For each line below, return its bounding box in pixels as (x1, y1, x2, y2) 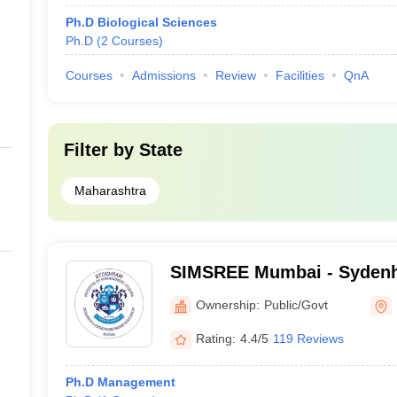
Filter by (63, 140, 139, 160)
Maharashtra (74, 183, 146, 198)
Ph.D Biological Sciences (65, 15, 217, 29)
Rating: (195, 331, 236, 346)
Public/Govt (263, 297, 328, 312)
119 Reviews (272, 331, 344, 346)
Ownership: (195, 297, 260, 312)
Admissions (131, 68, 196, 82)
